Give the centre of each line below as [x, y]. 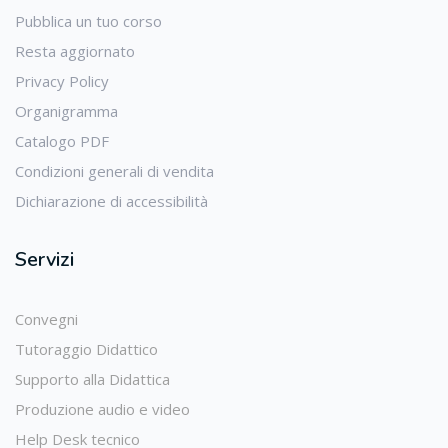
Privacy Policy [62, 81]
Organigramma [66, 111]
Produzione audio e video [102, 409]
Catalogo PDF [62, 141]
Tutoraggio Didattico [86, 349]
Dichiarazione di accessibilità [111, 201]
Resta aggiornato [75, 51]
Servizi [44, 259]
